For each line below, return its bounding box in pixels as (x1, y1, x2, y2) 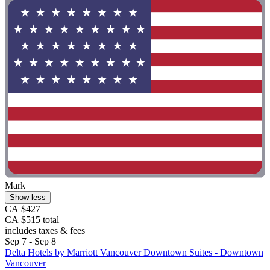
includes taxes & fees (5, 225, 85, 236)
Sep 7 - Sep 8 (5, 236, 56, 246)
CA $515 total (5, 214, 59, 225)
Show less (10, 192, 46, 202)
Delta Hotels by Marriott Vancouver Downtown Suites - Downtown (5, 246, 263, 257)
